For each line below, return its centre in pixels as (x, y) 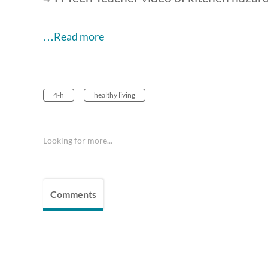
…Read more (74, 37)
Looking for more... (78, 141)
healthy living (115, 95)
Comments (73, 194)
